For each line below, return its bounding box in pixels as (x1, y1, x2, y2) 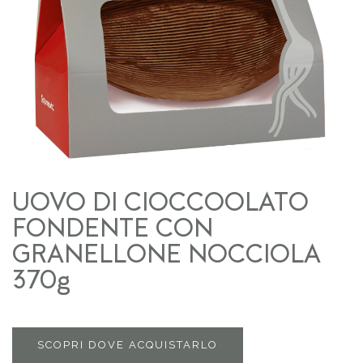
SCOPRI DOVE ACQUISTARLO (37, 338, 218, 351)
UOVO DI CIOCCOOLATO (12, 190, 309, 217)
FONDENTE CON (12, 216, 213, 243)
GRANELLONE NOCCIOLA (12, 242, 321, 269)
